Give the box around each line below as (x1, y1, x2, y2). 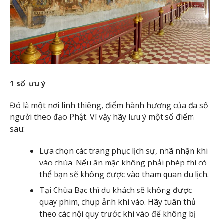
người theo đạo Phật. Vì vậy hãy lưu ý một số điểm (10, 111, 194, 123)
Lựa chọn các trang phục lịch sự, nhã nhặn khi (39, 145, 208, 157)
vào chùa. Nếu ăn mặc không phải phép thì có (39, 157, 207, 168)
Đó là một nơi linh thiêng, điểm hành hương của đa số (10, 100, 208, 111)
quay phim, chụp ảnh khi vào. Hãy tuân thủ (39, 196, 196, 208)
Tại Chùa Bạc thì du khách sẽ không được (39, 185, 192, 196)
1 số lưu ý (10, 78, 46, 89)
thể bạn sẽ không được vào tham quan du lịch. (39, 169, 209, 180)
